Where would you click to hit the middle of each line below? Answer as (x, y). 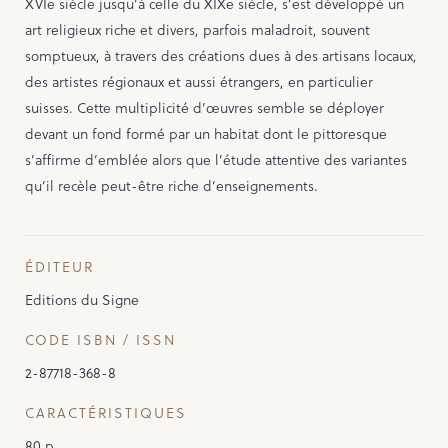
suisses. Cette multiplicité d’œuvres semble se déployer (204, 107)
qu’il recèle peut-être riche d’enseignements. (171, 185)
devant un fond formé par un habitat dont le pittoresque (206, 133)
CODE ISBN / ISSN (100, 339)
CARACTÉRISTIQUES (106, 412)
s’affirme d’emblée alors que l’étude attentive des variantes (216, 159)
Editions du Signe (82, 299)
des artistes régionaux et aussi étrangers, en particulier (199, 81)
